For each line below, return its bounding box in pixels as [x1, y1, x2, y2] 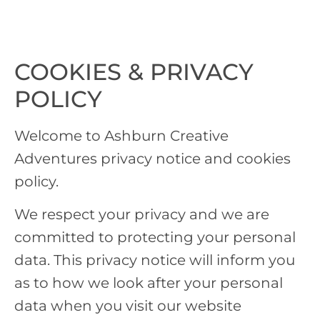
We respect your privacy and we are [14, 206, 269, 224]
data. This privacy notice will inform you [14, 251, 295, 269]
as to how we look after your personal [14, 274, 283, 292]
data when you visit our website [14, 297, 241, 315]
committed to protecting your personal [14, 229, 296, 246]
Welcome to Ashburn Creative [14, 126, 229, 144]
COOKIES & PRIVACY [14, 57, 254, 86]
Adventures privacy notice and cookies [14, 149, 291, 167]
